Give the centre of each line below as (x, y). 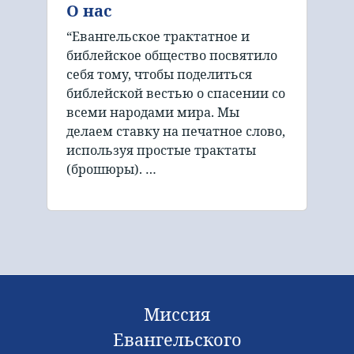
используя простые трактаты (161, 150)
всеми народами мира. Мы (153, 112)
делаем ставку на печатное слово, (176, 131)
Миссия (177, 314)
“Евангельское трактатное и (158, 36)
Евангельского (177, 339)
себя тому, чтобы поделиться (159, 74)
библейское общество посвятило (172, 55)
